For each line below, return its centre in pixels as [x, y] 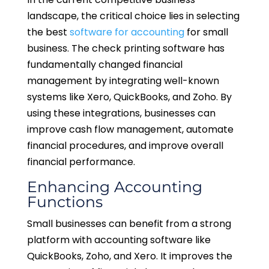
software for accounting [127, 32]
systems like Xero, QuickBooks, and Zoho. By [129, 97]
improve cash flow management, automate [130, 130]
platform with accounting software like [119, 240]
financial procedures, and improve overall [125, 146]
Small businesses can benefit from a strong [129, 224]
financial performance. [82, 162]
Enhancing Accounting [114, 187]
